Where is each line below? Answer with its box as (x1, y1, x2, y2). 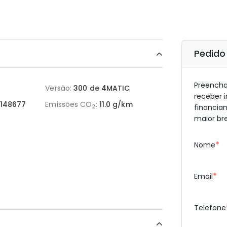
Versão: (45, 83, 72, 93)
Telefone (194, 203, 226, 213)
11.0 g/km (99, 99, 133, 109)
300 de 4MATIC (73, 83, 130, 93)
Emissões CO (45, 99, 92, 109)
